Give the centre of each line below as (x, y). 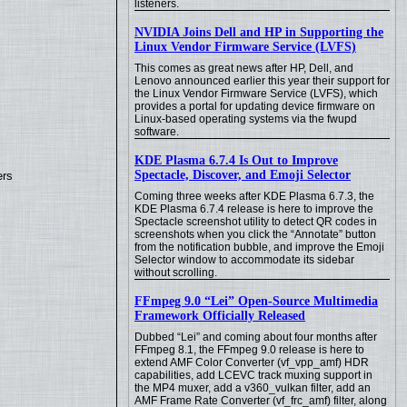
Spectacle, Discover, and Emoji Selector (243, 175)
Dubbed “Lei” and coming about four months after (256, 337)
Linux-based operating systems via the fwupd (246, 119)
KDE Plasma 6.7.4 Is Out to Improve (236, 160)
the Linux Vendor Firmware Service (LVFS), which (256, 94)
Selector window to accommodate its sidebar (244, 260)
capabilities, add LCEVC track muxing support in (253, 375)
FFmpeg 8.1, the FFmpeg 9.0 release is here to (249, 350)
